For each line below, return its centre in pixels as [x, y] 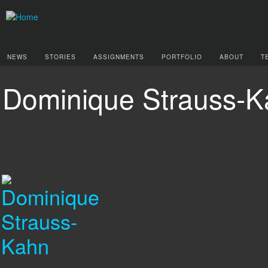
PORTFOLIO [182, 57]
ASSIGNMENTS [119, 57]
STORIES [60, 57]
